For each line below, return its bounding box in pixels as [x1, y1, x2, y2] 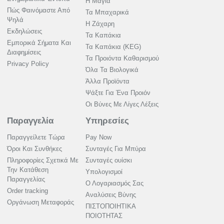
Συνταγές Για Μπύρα [85, 145, 146, 153]
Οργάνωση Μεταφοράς [7, 198, 74, 206]
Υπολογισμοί [85, 168, 122, 176]
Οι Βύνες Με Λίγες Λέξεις [85, 100, 158, 108]
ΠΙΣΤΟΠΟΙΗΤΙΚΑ [85, 202, 135, 210]
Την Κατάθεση [7, 166, 48, 174]
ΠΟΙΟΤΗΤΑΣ [85, 212, 122, 220]
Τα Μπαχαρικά [85, 8, 129, 16]
